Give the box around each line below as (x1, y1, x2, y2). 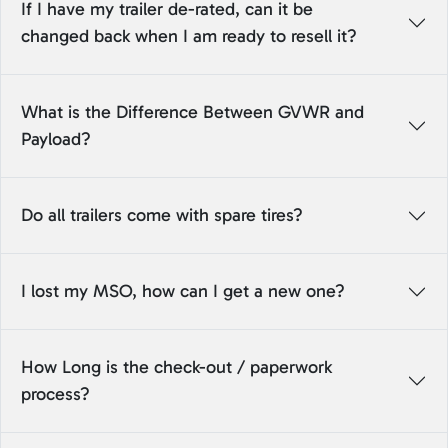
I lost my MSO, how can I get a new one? (21, 280, 345, 303)
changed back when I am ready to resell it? (21, 25, 357, 48)
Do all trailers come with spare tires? (21, 204, 303, 227)
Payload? (21, 128, 91, 151)
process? (21, 383, 90, 406)
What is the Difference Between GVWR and (21, 101, 364, 124)
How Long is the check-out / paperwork (21, 356, 332, 379)
